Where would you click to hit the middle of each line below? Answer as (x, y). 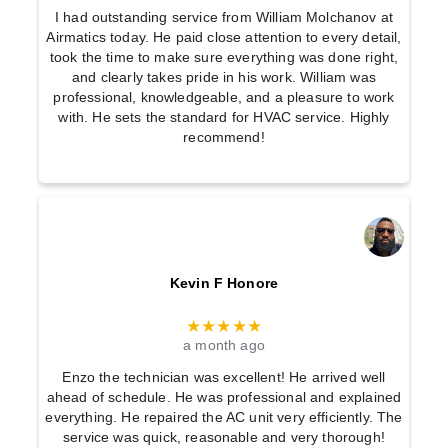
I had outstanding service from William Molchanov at (224, 18)
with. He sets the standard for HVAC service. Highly (224, 118)
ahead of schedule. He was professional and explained (224, 398)
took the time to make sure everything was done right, (224, 58)
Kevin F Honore (224, 284)
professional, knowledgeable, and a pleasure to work (224, 98)
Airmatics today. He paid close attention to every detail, (224, 38)
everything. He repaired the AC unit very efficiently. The (224, 418)
